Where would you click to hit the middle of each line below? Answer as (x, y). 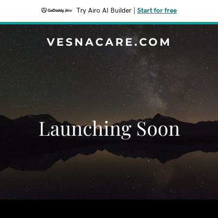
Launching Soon (109, 128)
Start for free (157, 11)
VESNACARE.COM (109, 42)
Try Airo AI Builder (104, 11)
